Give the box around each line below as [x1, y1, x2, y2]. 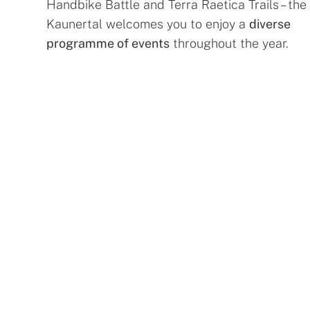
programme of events [46, 35, 170, 51]
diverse [249, 16, 291, 31]
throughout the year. [170, 35, 289, 51]
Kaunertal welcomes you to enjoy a [46, 16, 250, 31]
